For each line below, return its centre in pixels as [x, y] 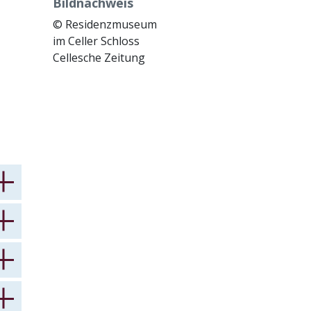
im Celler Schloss [96, 41]
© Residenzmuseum [105, 24]
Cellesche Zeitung [99, 58]
